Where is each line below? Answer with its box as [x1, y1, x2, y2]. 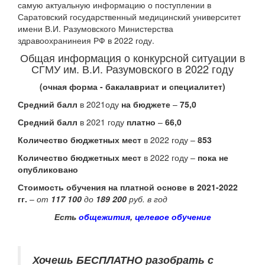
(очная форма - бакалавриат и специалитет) [40, 80, 225, 92]
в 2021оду [80, 98, 119, 110]
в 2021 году [80, 116, 124, 128]
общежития [78, 211, 130, 222]
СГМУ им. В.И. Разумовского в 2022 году [31, 61, 234, 76]
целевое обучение [134, 211, 211, 222]
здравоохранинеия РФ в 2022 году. [18, 34, 157, 46]
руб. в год [127, 193, 167, 205]
